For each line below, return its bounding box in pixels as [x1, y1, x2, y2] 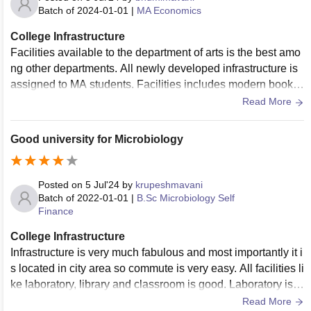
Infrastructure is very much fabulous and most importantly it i [10, 246, 303, 259]
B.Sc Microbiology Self [137, 192, 235, 204]
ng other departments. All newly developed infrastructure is [10, 62, 298, 75]
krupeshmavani [135, 179, 203, 191]
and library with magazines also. [10, 94, 169, 107]
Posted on [38, 179, 85, 191]
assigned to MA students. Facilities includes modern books [10, 78, 299, 91]
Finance [38, 205, 74, 217]
